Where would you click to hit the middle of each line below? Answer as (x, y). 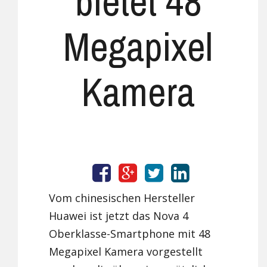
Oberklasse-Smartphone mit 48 (130, 234)
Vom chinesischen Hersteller (122, 198)
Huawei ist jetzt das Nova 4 (119, 216)
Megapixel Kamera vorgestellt (126, 252)
